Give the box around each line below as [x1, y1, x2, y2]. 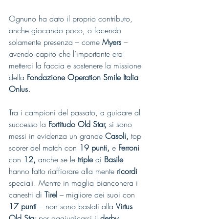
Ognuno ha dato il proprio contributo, [9, 13, 135, 24]
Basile [104, 154, 126, 165]
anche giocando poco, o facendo [9, 25, 124, 36]
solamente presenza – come [9, 37, 102, 47]
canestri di [9, 189, 44, 200]
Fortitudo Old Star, [48, 119, 107, 130]
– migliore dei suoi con [60, 189, 137, 200]
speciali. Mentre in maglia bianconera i [9, 177, 140, 188]
